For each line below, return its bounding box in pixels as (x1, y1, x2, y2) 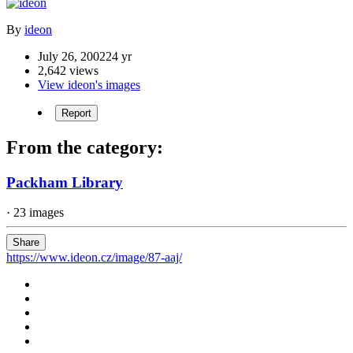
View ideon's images (38, 77, 140, 91)
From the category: (6, 136, 163, 158)
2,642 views (38, 63, 98, 77)
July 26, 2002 (38, 49, 106, 63)
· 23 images (6, 206, 64, 220)
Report (61, 106, 91, 119)
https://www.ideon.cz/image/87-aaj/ (6, 251, 182, 265)
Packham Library (6, 173, 123, 191)
